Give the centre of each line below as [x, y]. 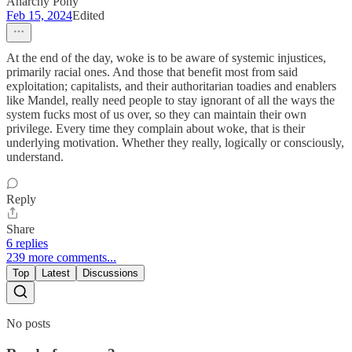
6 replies [27, 244]
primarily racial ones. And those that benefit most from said [152, 72]
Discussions [110, 273]
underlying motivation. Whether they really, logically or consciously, [175, 143]
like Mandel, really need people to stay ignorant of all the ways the [170, 101]
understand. [35, 157]
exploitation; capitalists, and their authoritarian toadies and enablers [171, 86]
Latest [56, 273]
